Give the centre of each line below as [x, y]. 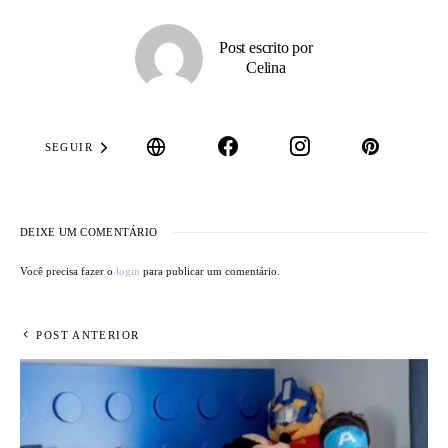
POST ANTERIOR [88, 335]
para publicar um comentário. [210, 271]
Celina [266, 68]
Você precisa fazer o [68, 271]
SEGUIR [68, 146]
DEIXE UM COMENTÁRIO [89, 232]
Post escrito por [266, 48]
